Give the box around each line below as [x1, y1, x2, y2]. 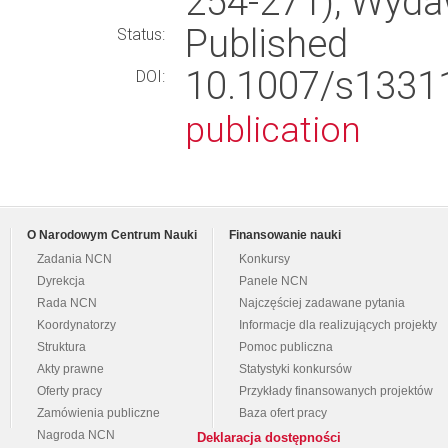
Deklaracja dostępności [197, 430, 341, 445]
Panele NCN [239, 275, 308, 287]
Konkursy [239, 253, 290, 265]
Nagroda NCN [37, 429, 115, 441]
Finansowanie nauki [229, 229, 341, 241]
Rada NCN [37, 297, 97, 309]
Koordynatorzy [37, 319, 116, 331]
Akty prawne [37, 363, 104, 375]
